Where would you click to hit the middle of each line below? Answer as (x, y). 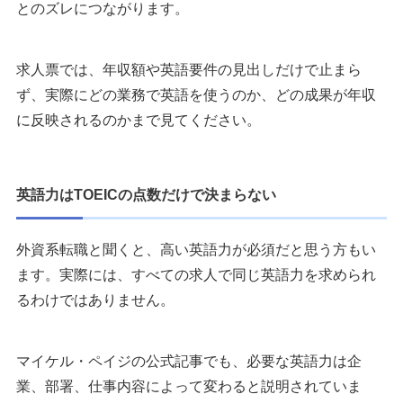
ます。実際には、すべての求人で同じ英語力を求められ (196, 275)
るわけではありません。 (95, 300)
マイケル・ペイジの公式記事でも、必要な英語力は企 (189, 362)
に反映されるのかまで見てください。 (139, 121)
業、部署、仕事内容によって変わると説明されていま (189, 387)
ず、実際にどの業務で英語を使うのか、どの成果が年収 (196, 95)
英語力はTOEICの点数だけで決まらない (146, 195)
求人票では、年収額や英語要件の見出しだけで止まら (189, 70)
